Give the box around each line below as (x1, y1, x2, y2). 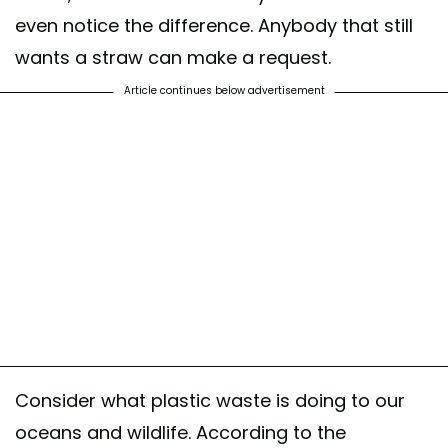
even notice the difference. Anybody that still (15, 12, 413, 38)
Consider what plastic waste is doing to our (15, 387, 405, 413)
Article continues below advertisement (123, 82, 325, 98)
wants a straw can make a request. (15, 44, 331, 70)
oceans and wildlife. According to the (15, 419, 346, 445)
